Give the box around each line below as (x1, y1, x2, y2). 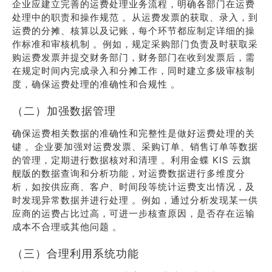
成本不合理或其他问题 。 (12, 221, 122, 233)
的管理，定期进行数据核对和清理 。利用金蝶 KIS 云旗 (12, 154, 251, 166)
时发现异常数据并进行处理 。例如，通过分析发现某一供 (12, 194, 258, 206)
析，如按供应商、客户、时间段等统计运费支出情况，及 (12, 181, 255, 192)
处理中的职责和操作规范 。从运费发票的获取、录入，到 (12, 12, 258, 23)
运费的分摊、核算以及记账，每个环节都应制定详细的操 (12, 25, 255, 36)
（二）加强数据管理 (12, 104, 116, 117)
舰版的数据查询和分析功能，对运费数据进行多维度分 (12, 168, 245, 179)
